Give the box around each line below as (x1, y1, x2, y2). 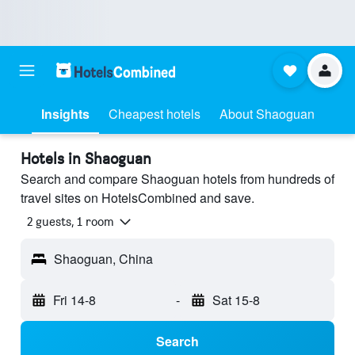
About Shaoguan (219, 105, 315, 123)
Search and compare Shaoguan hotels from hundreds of (21, 170, 334, 188)
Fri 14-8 (53, 291, 96, 310)
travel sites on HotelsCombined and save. (21, 189, 254, 207)
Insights (40, 105, 90, 123)
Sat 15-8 (212, 291, 260, 310)
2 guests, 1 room (27, 214, 114, 230)
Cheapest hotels (108, 105, 200, 123)
